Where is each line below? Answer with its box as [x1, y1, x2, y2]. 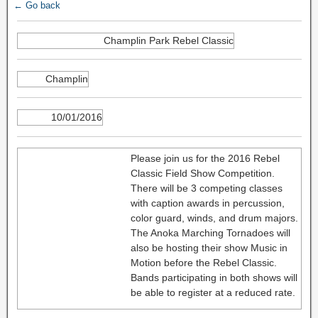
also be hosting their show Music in [130, 242, 287, 254]
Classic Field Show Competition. [130, 168, 275, 180]
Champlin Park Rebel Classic [103, 34, 234, 46]
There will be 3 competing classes [130, 182, 283, 194]
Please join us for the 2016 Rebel [130, 153, 280, 165]
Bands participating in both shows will [130, 272, 297, 284]
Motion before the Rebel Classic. [130, 257, 277, 269]
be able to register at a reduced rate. [130, 287, 295, 299]
